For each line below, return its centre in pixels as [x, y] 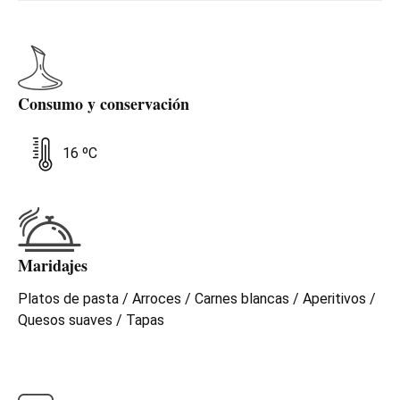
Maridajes [53, 265]
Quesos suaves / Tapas [91, 320]
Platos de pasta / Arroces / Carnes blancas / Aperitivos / [197, 298]
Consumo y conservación [104, 103]
